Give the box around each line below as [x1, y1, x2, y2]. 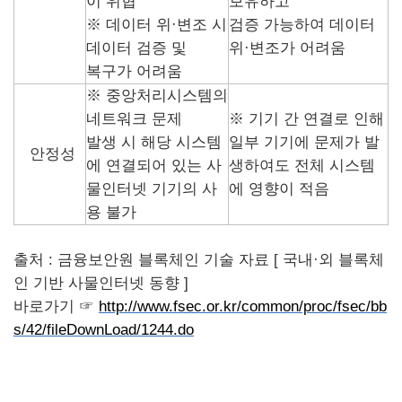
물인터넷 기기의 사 [86, 180, 217, 197]
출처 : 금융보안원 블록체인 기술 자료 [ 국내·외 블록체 [13, 251, 384, 268]
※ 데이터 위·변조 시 [86, 16, 227, 33]
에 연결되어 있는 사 [86, 157, 222, 174]
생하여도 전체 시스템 [229, 157, 375, 174]
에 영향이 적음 [229, 180, 329, 197]
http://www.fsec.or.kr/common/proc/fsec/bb [99, 298, 387, 315]
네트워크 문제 [86, 110, 182, 127]
